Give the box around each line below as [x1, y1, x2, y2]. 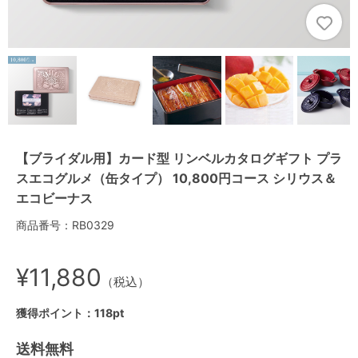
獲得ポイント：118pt [16, 305, 124, 320]
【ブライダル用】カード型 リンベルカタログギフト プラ [16, 149, 342, 166]
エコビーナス [16, 189, 93, 206]
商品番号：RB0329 [16, 217, 114, 232]
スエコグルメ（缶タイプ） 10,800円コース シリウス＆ [16, 169, 336, 186]
